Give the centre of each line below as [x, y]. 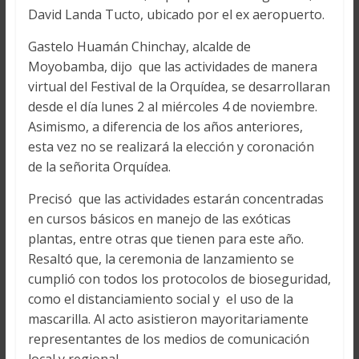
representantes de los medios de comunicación [168, 339]
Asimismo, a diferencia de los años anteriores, [165, 127]
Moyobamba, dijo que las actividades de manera [172, 67]
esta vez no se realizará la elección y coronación [171, 147]
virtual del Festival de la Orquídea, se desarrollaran [179, 87]
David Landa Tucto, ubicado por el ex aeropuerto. [176, 15]
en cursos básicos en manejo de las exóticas [159, 219]
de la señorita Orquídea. [99, 167]
